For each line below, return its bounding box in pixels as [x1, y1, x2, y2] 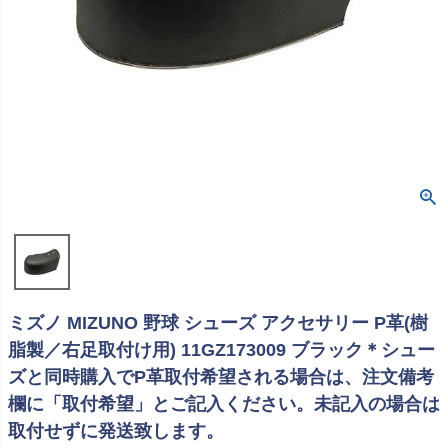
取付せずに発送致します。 [8, 421, 224, 442]
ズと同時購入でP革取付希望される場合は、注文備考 [8, 367, 434, 388]
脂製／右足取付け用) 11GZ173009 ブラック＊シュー [8, 340, 435, 361]
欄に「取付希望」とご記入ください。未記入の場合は [8, 394, 440, 415]
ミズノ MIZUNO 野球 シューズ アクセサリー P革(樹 [8, 313, 428, 334]
